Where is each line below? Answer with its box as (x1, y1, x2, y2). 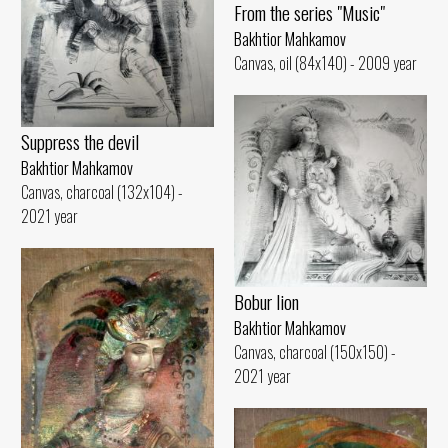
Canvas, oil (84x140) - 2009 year (234, 51, 417, 76)
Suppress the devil (21, 127, 139, 157)
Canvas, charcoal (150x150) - (234, 340, 396, 365)
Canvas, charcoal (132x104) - (21, 180, 183, 205)
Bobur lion (234, 287, 299, 317)
